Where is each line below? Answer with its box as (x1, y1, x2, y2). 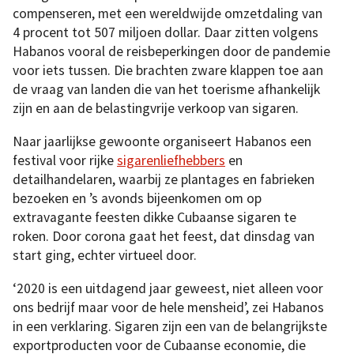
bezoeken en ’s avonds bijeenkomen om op (13, 189, 262, 207)
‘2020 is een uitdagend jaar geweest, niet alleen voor (13, 279, 323, 297)
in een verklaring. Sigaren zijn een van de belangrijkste (13, 317, 327, 335)
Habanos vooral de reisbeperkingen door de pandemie (13, 43, 330, 61)
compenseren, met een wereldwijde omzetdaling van (13, 5, 322, 23)
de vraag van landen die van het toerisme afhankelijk (13, 81, 320, 99)
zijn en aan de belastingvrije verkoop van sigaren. (13, 100, 302, 118)
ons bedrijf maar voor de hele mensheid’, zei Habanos (13, 298, 324, 316)
